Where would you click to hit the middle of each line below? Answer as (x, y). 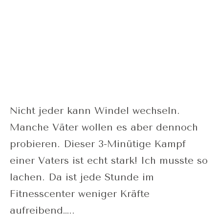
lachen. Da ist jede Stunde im (82, 177)
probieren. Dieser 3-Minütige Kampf (98, 144)
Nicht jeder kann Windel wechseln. (95, 111)
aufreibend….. (42, 210)
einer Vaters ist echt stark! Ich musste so (109, 161)
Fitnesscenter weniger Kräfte (80, 194)
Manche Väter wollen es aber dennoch (104, 127)
